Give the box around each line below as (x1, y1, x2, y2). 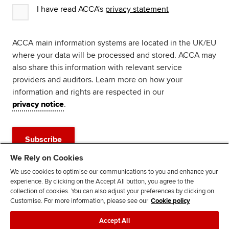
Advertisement (12, 160, 64, 171)
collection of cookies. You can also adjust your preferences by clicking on (10, 187, 214, 195)
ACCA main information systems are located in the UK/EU (12, 37, 216, 48)
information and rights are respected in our (12, 86, 164, 97)
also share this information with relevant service (12, 62, 182, 73)
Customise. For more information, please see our (10, 197, 148, 205)
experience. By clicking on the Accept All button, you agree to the (10, 177, 194, 186)
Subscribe (25, 134, 62, 145)
